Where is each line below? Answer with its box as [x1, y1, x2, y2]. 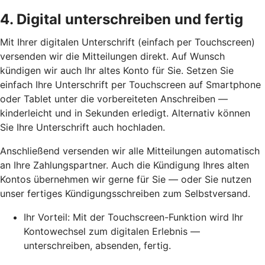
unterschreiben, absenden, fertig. [24, 239, 171, 251]
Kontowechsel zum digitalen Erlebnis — [24, 225, 200, 237]
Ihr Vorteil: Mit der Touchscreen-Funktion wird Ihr [24, 211, 243, 223]
